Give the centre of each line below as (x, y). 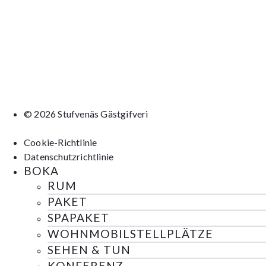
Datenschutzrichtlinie (69, 157)
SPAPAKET (78, 218)
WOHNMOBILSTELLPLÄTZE (130, 234)
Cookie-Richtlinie (61, 142)
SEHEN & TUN (89, 250)
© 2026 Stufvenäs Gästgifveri (86, 114)
